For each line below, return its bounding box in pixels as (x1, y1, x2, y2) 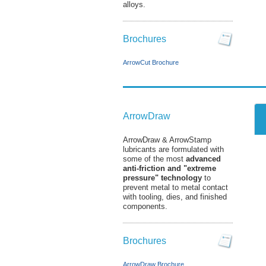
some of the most (123, 154, 186, 163)
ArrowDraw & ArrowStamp (123, 135, 211, 144)
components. (123, 202, 167, 211)
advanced (186, 154, 221, 163)
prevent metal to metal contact (123, 183, 228, 192)
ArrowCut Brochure (123, 58, 179, 66)
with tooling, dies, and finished (123, 192, 227, 201)
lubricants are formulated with (123, 145, 224, 154)
